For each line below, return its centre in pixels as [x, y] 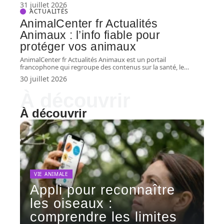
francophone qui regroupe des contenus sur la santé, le [102, 67]
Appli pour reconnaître [102, 190]
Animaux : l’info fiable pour [90, 35]
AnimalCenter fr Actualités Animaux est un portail [93, 60]
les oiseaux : [71, 204]
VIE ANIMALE [51, 174]
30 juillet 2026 [43, 79]
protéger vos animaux [78, 47]
